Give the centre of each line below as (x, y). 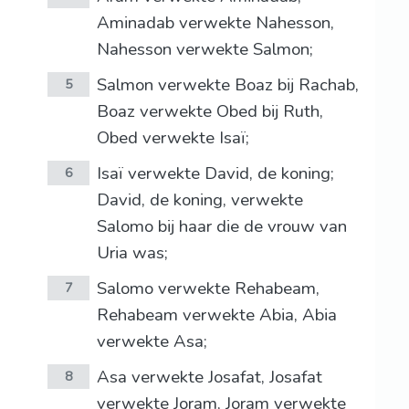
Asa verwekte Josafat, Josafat (209, 378)
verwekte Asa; (152, 342)
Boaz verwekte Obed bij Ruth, (210, 112)
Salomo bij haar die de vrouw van (221, 227)
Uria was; (132, 253)
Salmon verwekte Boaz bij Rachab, (227, 85)
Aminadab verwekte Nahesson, (215, 23)
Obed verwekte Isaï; (173, 138)
